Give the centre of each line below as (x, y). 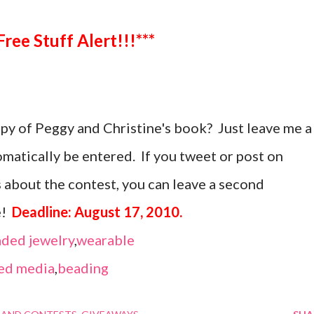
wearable (105, 240)
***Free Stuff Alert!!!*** (80, 41)
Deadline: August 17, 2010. (98, 212)
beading (83, 268)
